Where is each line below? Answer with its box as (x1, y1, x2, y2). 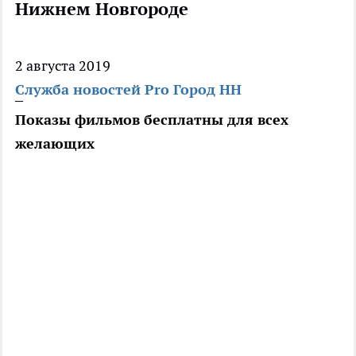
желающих (15, 134, 95, 153)
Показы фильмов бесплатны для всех (15, 110, 288, 130)
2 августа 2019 (15, 56, 110, 75)
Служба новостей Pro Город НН (15, 80, 242, 99)
